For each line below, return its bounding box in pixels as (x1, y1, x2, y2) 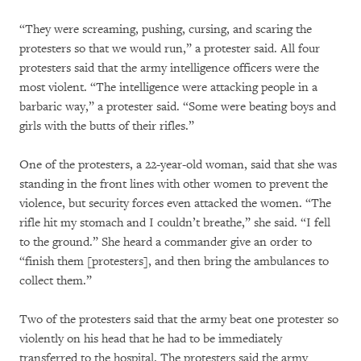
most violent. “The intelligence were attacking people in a (19, 79, 317, 95)
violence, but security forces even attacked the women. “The (19, 195, 331, 211)
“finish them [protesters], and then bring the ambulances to (19, 253, 329, 269)
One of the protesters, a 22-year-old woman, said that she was (19, 156, 337, 172)
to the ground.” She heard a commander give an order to (19, 234, 312, 250)
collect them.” (19, 272, 92, 288)
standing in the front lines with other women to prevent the (19, 176, 328, 192)
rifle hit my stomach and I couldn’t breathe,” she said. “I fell (19, 214, 330, 230)
